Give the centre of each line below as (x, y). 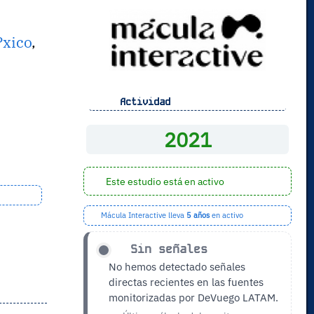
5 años (198, 216)
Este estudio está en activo (164, 181)
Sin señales (166, 250)
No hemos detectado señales (177, 267)
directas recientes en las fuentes (186, 282)
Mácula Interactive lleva (142, 216)
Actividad (139, 101)
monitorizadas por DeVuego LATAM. (194, 298)
